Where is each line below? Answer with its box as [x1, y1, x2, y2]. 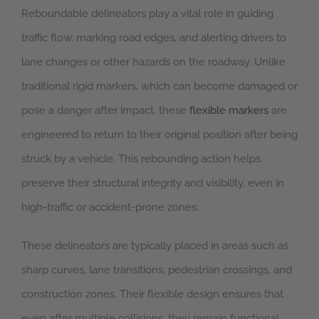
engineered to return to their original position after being [21, 128, 298, 142]
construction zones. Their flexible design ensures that [21, 288, 283, 301]
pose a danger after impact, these [21, 104, 189, 117]
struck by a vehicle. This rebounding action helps [21, 152, 261, 166]
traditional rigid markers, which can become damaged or [21, 80, 298, 93]
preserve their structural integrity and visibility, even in [21, 177, 284, 190]
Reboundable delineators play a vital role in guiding [21, 7, 273, 21]
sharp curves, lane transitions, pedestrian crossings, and [21, 263, 292, 277]
